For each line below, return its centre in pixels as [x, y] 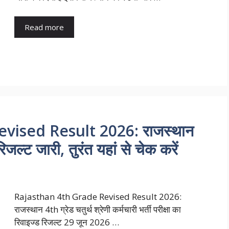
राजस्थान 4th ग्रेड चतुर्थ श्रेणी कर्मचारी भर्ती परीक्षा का [98, 209]
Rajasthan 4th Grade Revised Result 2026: [98, 196]
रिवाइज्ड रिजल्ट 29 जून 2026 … [67, 222]
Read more [44, 27]
